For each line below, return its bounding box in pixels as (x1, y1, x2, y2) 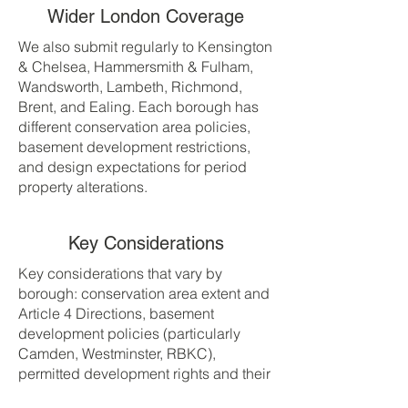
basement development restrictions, (18, 138, 250, 156)
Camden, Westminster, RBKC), (18, 344, 216, 362)
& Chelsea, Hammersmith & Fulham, (18, 57, 253, 76)
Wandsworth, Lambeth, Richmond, (18, 77, 242, 96)
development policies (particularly (18, 324, 240, 342)
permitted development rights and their (18, 364, 270, 382)
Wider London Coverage (47, 5, 244, 27)
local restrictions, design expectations (18, 384, 265, 403)
